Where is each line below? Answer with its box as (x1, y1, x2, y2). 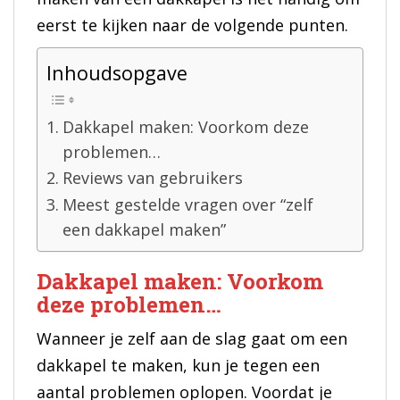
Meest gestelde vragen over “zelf (62, 194, 313, 216)
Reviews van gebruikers (62, 167, 243, 189)
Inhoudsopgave (46, 60, 187, 87)
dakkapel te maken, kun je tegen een (37, 354, 320, 377)
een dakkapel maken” (62, 219, 226, 241)
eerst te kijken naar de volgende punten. (37, 14, 348, 37)
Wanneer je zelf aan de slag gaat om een (37, 328, 347, 350)
